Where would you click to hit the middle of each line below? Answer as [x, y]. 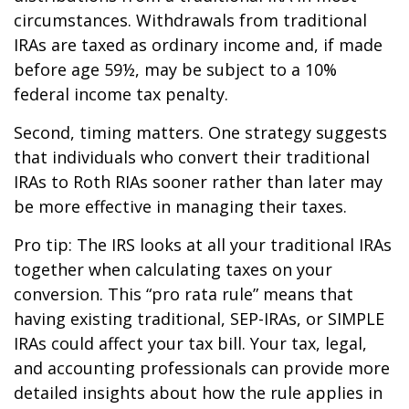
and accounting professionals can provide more [202, 367]
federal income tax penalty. [121, 94]
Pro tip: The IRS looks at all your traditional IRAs [203, 244]
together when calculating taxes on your [173, 269]
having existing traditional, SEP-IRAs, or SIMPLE [199, 318]
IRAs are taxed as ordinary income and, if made [198, 44]
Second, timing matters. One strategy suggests [200, 132]
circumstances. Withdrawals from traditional [190, 20]
